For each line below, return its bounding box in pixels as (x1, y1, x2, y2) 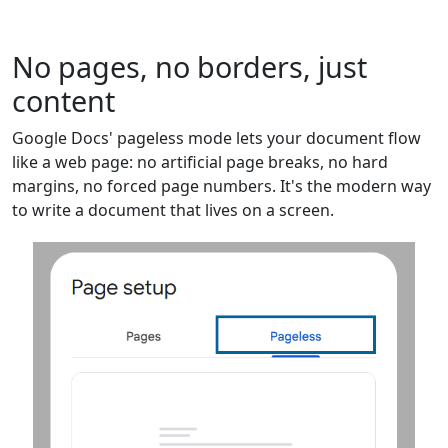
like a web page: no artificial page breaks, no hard (12, 151, 388, 173)
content (12, 81, 115, 120)
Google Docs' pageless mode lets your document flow (12, 127, 421, 149)
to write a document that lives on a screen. (12, 199, 334, 221)
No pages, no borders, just (12, 47, 367, 86)
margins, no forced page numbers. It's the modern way (12, 175, 431, 197)
